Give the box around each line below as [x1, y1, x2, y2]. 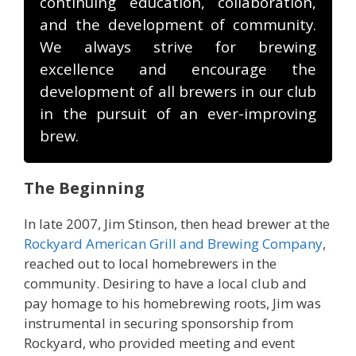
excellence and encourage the [40, 58, 316, 79]
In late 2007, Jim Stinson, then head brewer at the [24, 214, 330, 233]
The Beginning [24, 176, 145, 199]
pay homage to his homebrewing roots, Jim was [24, 293, 321, 312]
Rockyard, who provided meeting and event [24, 333, 295, 352]
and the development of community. [40, 14, 316, 34]
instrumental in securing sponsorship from [24, 313, 293, 332]
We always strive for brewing [40, 36, 316, 56]
